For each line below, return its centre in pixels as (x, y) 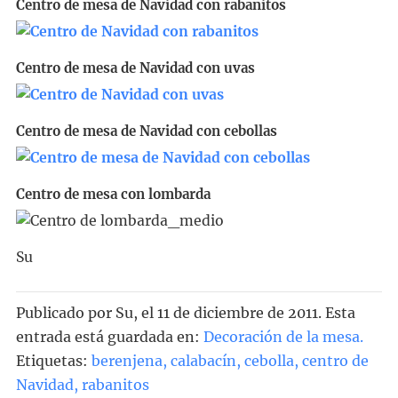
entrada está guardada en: (107, 336)
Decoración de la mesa (281, 336)
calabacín (203, 360)
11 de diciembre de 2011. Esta (256, 312)
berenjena (127, 360)
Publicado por (65, 312)
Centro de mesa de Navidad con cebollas (146, 131)
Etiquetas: (53, 360)
